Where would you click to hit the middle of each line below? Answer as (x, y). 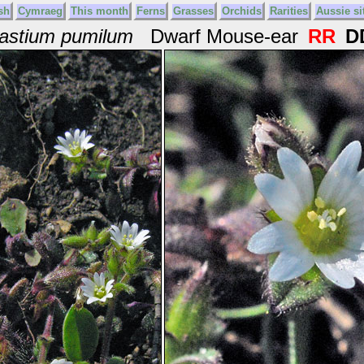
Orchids (242, 11)
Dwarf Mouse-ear (218, 36)
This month (100, 11)
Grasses (194, 11)
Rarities (289, 11)
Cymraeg (41, 11)
